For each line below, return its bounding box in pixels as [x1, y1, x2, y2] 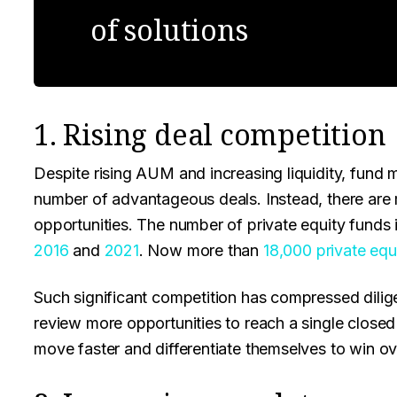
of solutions [90, 11, 248, 49]
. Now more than [138, 241, 263, 260]
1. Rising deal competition [34, 115, 386, 153]
